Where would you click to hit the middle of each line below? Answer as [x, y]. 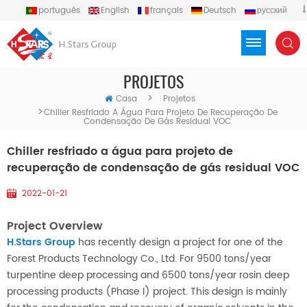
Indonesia [252, 25]
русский [272, 11]
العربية [117, 25]
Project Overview [55, 226]
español [69, 25]
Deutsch [220, 11]
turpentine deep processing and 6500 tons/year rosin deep [148, 275]
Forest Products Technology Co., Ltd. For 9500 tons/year [139, 259]
